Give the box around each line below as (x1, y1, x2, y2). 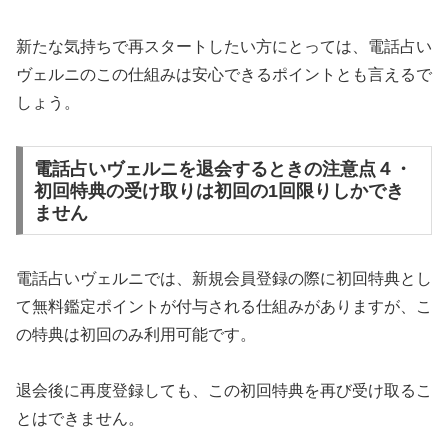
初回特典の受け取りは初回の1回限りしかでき (33, 180, 404, 201)
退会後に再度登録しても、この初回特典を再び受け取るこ (16, 382, 432, 400)
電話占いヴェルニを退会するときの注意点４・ (33, 158, 412, 179)
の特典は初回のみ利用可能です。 (16, 325, 256, 343)
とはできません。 (16, 410, 144, 428)
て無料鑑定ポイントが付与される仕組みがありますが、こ (16, 297, 432, 315)
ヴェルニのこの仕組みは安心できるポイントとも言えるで (16, 66, 432, 84)
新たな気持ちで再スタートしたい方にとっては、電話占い (16, 38, 432, 56)
